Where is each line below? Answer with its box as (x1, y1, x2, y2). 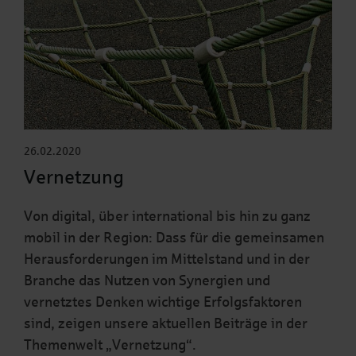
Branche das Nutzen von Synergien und (24, 273, 270, 289)
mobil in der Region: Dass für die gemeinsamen (24, 230, 324, 246)
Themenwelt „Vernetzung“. (24, 337, 196, 354)
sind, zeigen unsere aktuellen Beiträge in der (24, 315, 308, 332)
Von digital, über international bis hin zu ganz (24, 208, 311, 225)
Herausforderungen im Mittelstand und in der (24, 251, 310, 268)
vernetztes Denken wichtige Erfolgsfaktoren (24, 294, 302, 311)
